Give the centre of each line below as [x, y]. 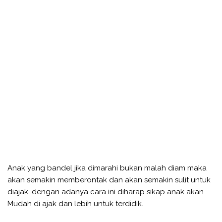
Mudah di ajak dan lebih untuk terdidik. [75, 203]
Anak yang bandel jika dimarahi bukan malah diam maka [107, 168]
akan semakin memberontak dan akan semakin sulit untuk [109, 180]
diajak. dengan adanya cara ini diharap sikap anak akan [106, 192]
